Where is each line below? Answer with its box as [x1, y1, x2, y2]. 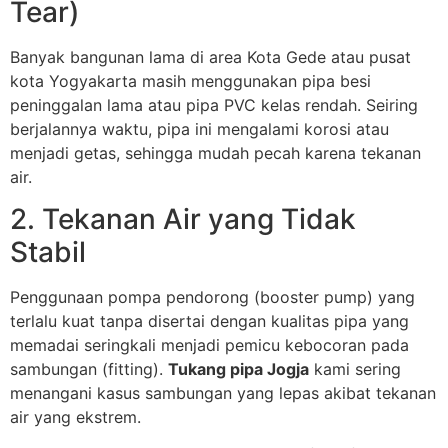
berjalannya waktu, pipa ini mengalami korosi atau [10, 118, 389, 139]
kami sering [309, 358, 401, 379]
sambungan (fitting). [10, 358, 168, 379]
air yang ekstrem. [10, 406, 141, 427]
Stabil [10, 234, 86, 269]
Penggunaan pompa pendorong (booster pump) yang [10, 286, 415, 307]
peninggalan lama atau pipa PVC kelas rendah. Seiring [10, 94, 418, 115]
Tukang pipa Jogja [168, 358, 309, 379]
